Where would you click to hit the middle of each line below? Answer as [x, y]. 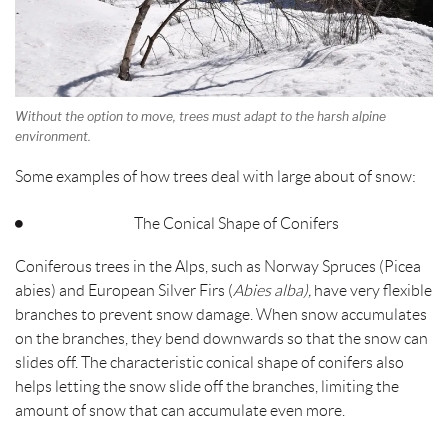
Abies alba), [272, 291]
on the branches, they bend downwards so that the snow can [221, 339]
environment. [53, 136]
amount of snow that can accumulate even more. [180, 411]
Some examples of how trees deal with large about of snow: [215, 177]
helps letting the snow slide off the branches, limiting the [207, 387]
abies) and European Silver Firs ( [124, 291]
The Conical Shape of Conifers [236, 224]
